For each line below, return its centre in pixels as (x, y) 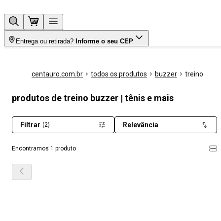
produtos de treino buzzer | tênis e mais (93, 98)
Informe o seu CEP (104, 41)
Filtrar (30, 125)
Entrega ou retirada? (45, 41)
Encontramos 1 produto (44, 148)
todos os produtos (119, 74)
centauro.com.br (57, 74)
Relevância (141, 125)
